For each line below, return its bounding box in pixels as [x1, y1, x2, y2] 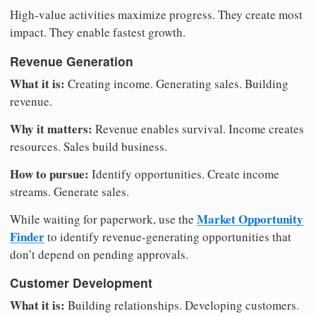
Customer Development [10, 274, 152, 292]
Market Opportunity [197, 209, 303, 228]
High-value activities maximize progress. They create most [10, 6, 303, 23]
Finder [10, 227, 44, 245]
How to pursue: [10, 164, 89, 183]
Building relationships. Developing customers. [65, 296, 299, 313]
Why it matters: [10, 119, 92, 138]
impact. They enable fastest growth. [10, 24, 186, 41]
